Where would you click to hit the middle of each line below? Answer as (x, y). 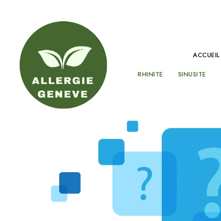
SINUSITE (192, 74)
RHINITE (150, 74)
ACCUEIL (206, 55)
